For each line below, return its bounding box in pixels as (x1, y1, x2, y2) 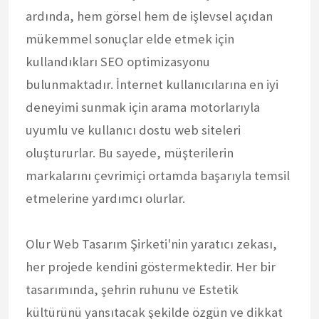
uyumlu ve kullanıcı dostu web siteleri (26, 121, 241, 138)
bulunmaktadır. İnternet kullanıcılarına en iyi (26, 75, 278, 93)
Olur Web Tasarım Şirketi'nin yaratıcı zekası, (26, 235, 277, 252)
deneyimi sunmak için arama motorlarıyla (26, 98, 260, 115)
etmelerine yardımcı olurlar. (26, 189, 185, 206)
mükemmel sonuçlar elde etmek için (26, 30, 234, 47)
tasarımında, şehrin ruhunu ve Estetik (26, 281, 239, 298)
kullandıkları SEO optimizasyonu (26, 53, 210, 70)
